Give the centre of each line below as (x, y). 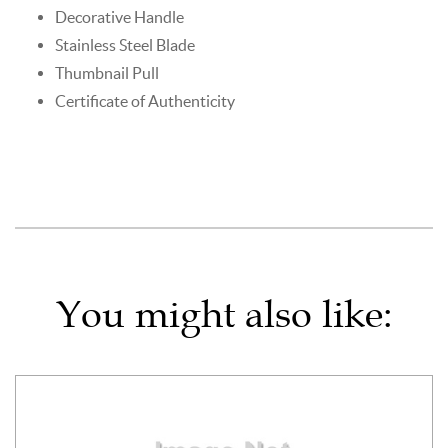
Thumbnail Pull (107, 72)
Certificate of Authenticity (145, 100)
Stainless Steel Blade (125, 44)
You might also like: (224, 314)
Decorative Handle (119, 16)
